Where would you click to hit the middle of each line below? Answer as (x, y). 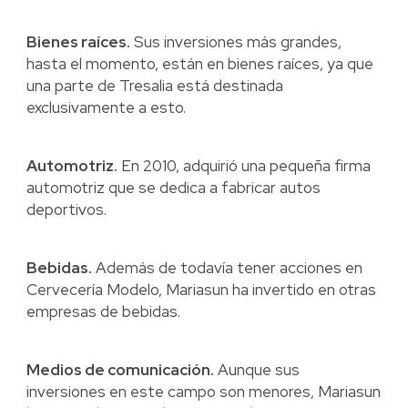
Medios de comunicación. (120, 370)
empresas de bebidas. (103, 312)
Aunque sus (256, 370)
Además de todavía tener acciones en (227, 268)
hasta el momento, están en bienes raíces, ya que (199, 64)
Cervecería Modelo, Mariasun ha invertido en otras (201, 290)
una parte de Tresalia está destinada (154, 86)
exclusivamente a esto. (106, 108)
